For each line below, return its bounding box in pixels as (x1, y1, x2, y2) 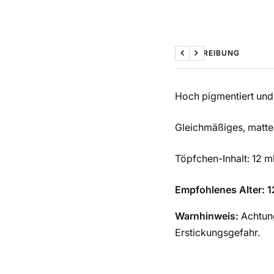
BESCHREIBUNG (174, 48, 240, 57)
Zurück (181, 54, 213, 67)
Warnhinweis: (174, 209, 239, 222)
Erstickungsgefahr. (174, 226, 260, 239)
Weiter (195, 54, 225, 67)
